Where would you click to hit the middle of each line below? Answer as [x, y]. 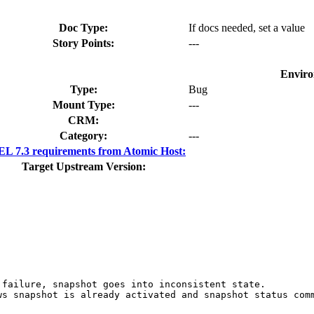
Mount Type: [83, 104]
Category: [83, 135]
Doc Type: [83, 27]
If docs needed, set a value [247, 27]
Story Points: [83, 43]
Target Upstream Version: [83, 166]
